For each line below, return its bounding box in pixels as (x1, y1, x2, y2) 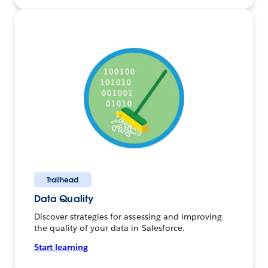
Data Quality (34, 193, 93, 206)
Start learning (34, 242, 88, 253)
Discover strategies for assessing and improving (34, 211, 222, 223)
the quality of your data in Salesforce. (34, 223, 185, 234)
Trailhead (47, 175, 79, 185)
